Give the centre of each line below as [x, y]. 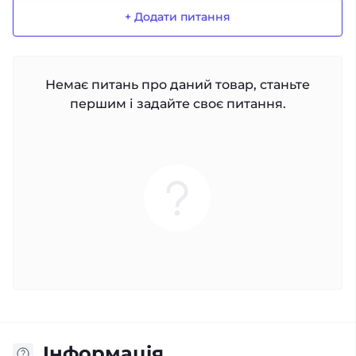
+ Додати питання [178, 17]
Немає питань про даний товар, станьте [178, 85]
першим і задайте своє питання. [178, 104]
